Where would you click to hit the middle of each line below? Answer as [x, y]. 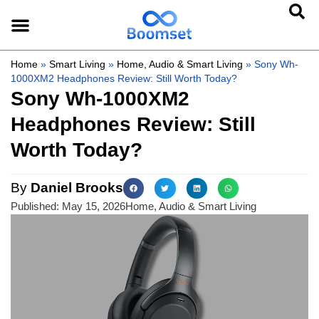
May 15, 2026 [94, 206]
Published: [35, 206]
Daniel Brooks [75, 188]
